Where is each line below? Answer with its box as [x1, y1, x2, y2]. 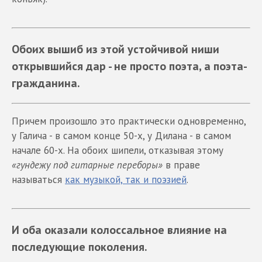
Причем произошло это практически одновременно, [12, 114, 246, 127]
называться [12, 173, 65, 186]
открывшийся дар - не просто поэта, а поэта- [12, 58, 247, 73]
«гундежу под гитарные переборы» [12, 158, 163, 171]
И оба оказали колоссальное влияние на [12, 222, 227, 237]
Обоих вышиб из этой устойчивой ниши [12, 42, 219, 56]
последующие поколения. [12, 239, 147, 254]
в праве [163, 158, 200, 171]
